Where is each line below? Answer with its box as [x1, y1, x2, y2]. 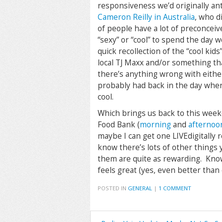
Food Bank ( [98, 119, 140, 130]
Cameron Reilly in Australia [98, 12, 195, 22]
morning [140, 119, 171, 130]
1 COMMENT [159, 184, 191, 192]
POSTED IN [98, 184, 128, 192]
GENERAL [128, 184, 152, 192]
